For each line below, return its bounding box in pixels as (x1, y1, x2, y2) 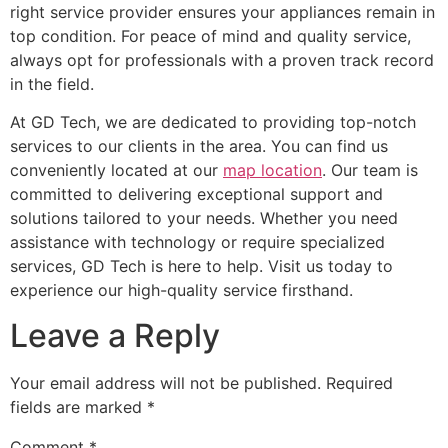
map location (223, 160, 322, 181)
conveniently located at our (10, 160, 223, 181)
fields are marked (10, 396, 147, 417)
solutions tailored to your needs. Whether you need (10, 208, 398, 229)
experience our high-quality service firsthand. (10, 280, 353, 301)
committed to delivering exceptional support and (10, 184, 383, 205)
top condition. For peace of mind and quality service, (10, 25, 411, 46)
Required (326, 372, 393, 393)
